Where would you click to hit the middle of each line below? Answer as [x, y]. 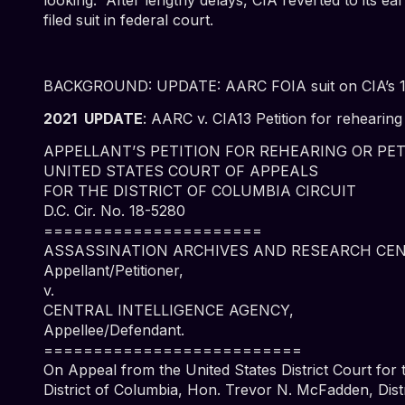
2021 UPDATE [93, 118]
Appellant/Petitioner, [113, 271]
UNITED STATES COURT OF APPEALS [181, 171]
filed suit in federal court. [128, 19]
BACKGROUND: [100, 85]
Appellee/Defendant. [114, 330]
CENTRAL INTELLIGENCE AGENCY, [169, 311]
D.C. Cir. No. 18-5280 [114, 211]
